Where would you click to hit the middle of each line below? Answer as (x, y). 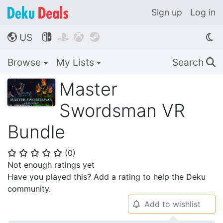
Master (88, 89)
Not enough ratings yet (51, 165)
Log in (203, 12)
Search (189, 62)
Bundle (36, 132)
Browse (25, 62)
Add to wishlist (172, 204)
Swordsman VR (122, 111)
